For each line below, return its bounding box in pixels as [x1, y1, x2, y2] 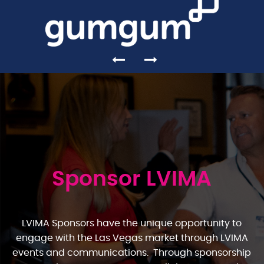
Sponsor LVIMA [52, 168, 212, 190]
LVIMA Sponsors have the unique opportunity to [22, 218, 242, 228]
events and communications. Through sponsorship [12, 247, 252, 258]
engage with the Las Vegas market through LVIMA [15, 233, 248, 243]
